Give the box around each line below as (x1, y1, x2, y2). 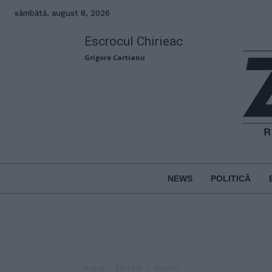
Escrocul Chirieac (84, 34, 183, 49)
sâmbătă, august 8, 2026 (15, 8, 110, 18)
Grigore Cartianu (84, 53, 146, 62)
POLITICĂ (210, 173, 251, 183)
